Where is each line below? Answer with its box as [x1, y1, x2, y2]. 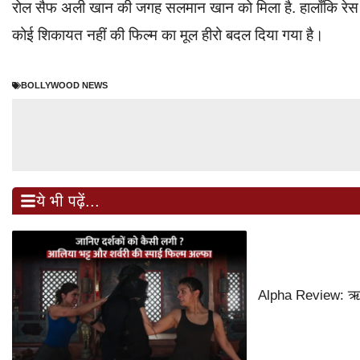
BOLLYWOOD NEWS [21, 80, 108, 91]
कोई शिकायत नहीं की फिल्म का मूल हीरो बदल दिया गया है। [12, 26, 324, 43]
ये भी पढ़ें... [36, 192, 100, 211]
